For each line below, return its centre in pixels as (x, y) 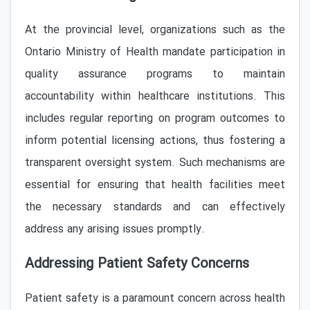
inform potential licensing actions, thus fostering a (155, 141)
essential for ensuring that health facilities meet (155, 185)
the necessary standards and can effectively (155, 207)
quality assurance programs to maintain (155, 74)
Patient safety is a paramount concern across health (155, 299)
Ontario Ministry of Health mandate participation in (155, 52)
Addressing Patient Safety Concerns (137, 264)
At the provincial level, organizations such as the (155, 30)
